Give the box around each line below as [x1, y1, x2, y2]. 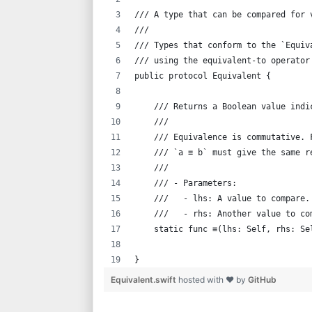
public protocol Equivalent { [134, 71, 271, 81]
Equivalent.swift [111, 274, 178, 285]
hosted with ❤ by [178, 274, 248, 285]
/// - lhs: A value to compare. [134, 194, 310, 203]
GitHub [248, 274, 276, 285]
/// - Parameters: [134, 178, 237, 188]
